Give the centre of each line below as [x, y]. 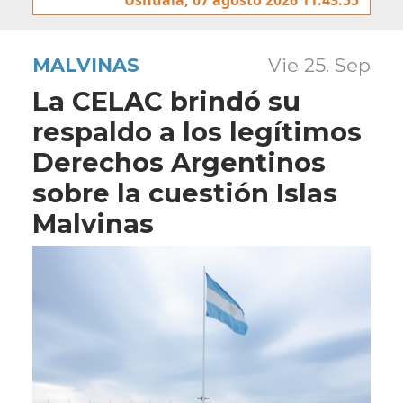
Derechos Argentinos [179, 162]
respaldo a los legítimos [197, 131]
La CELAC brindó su [166, 101]
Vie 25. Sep [319, 65]
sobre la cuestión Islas [185, 193]
